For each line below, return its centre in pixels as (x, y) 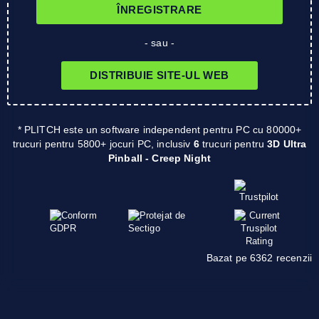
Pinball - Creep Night (159, 158)
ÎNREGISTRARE (159, 10)
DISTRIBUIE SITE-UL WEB (159, 75)
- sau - (159, 42)
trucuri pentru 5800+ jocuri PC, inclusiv (103, 143)
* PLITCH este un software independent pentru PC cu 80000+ (159, 129)
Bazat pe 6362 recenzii (259, 257)
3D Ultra (287, 143)
